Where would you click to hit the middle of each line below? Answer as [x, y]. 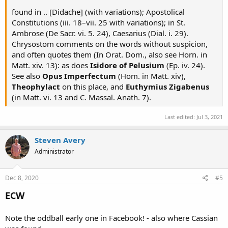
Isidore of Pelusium [127, 65]
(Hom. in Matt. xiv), [152, 76]
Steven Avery [60, 140]
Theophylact [36, 87]
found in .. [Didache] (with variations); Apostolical [98, 12]
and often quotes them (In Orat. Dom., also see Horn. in [109, 55]
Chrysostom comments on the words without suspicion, [110, 44]
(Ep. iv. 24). [185, 65]
